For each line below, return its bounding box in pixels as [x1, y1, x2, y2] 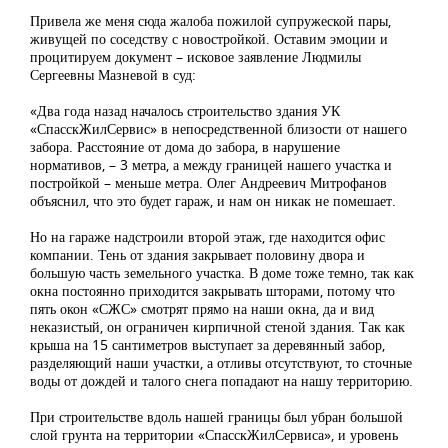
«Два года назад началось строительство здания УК [30, 101, 340, 121]
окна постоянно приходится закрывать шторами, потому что [30, 281, 395, 301]
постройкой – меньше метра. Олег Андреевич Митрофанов [30, 173, 387, 193]
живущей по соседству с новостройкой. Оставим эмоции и [30, 29, 388, 49]
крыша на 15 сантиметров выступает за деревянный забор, [30, 335, 385, 355]
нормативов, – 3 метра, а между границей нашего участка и [30, 155, 392, 175]
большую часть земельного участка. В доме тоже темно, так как [30, 263, 414, 283]
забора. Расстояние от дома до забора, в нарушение [30, 137, 340, 157]
